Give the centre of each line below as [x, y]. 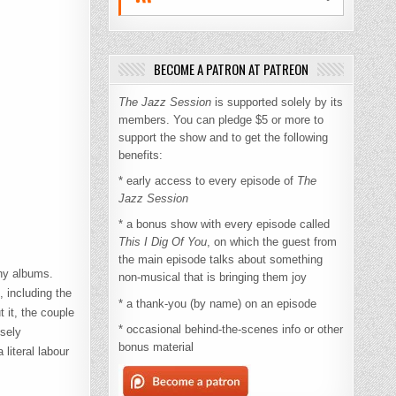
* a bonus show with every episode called [225, 225]
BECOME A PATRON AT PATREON [232, 69]
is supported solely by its [278, 103]
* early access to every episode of [208, 181]
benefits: [143, 156]
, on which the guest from [272, 242]
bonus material [156, 346]
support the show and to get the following [224, 138]
